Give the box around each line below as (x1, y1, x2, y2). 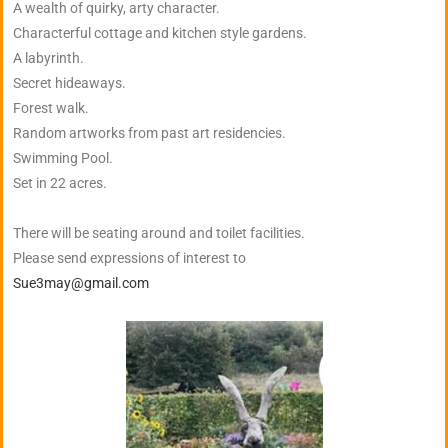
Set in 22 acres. (13, 175, 107, 192)
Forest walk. (13, 100, 89, 117)
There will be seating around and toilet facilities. (13, 225, 308, 242)
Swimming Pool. (13, 150, 113, 167)
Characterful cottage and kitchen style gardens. (13, 25, 307, 42)
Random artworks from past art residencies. (13, 125, 286, 142)
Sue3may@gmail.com (13, 275, 149, 292)
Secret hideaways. (13, 75, 126, 92)
